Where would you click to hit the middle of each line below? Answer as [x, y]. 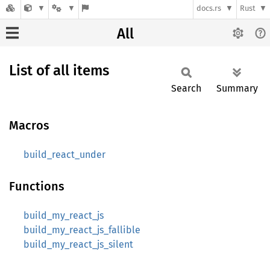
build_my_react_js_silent [78, 244]
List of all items [59, 71]
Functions [37, 186]
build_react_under [64, 155]
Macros [29, 125]
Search [186, 88]
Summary [237, 88]
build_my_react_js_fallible [82, 230]
